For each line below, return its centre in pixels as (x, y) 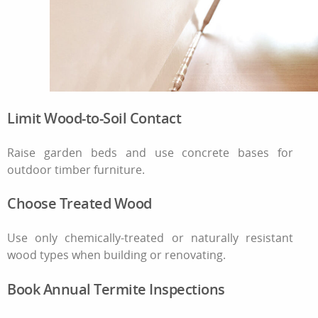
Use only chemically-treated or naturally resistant (150, 238)
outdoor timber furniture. (76, 169)
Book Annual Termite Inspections (116, 289)
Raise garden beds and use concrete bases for (150, 152)
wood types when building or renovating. (116, 254)
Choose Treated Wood (79, 204)
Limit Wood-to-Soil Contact (94, 118)
